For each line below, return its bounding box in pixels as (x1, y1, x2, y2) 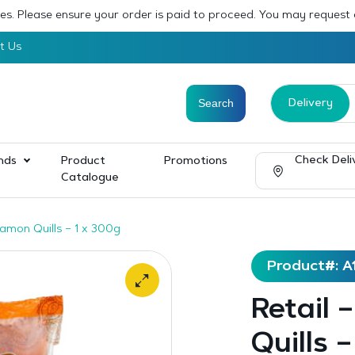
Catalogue (61, 173, 119, 184)
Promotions (163, 156, 227, 167)
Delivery (288, 97, 333, 109)
